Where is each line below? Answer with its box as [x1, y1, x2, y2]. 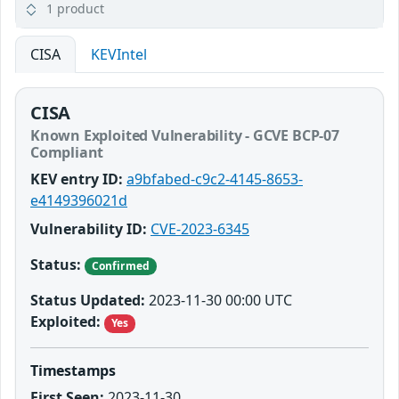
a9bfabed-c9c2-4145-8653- [126, 169, 303, 190]
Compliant [30, 142, 104, 163]
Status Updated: [30, 290, 145, 311]
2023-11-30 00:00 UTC [145, 290, 292, 311]
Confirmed [91, 258, 150, 274]
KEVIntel [91, 45, 147, 65]
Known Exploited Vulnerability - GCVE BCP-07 [30, 126, 339, 146]
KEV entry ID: [30, 169, 123, 190]
